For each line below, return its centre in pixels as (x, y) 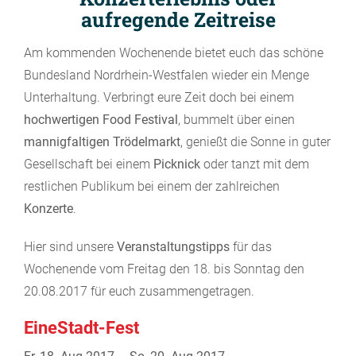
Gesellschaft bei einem (89, 164)
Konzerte (48, 208)
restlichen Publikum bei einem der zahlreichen (152, 186)
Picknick (177, 164)
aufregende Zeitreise (178, 19)
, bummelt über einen (236, 119)
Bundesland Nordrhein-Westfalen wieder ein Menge (166, 75)
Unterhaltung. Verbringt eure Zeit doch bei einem (159, 97)
